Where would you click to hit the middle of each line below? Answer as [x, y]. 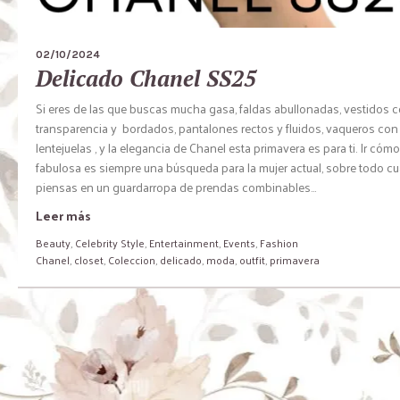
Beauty [53, 243]
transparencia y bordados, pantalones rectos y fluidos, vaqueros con [217, 129]
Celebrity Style [110, 243]
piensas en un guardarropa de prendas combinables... [176, 187]
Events [239, 243]
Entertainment [184, 243]
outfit [252, 260]
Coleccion [132, 260]
